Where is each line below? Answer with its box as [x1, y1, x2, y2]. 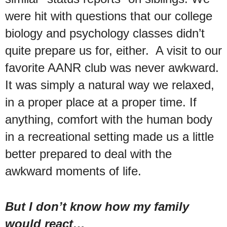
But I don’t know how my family [5, 199, 189, 213]
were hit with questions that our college [5, 9, 212, 23]
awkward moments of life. [5, 164, 141, 178]
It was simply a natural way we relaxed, [5, 78, 214, 92]
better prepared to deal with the [5, 146, 172, 161]
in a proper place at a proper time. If [5, 95, 197, 109]
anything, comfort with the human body [5, 112, 212, 126]
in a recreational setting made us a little [5, 129, 214, 143]
